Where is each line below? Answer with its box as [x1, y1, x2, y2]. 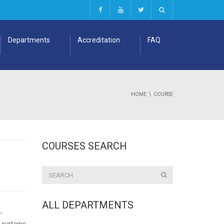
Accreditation [77, 36, 120, 44]
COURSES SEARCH [41, 140, 127, 152]
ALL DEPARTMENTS [41, 199, 133, 211]
